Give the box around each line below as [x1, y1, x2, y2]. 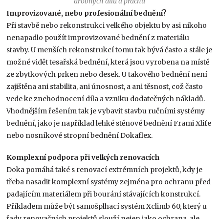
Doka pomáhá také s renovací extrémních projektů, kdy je [6, 165, 203, 174]
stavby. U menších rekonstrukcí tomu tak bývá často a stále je [6, 45, 213, 54]
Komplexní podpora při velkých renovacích [6, 153, 160, 162]
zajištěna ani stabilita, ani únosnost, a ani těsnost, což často [6, 82, 203, 91]
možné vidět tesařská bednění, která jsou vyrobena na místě [6, 57, 210, 66]
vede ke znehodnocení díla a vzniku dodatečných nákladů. [6, 94, 205, 103]
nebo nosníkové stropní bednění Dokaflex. [6, 131, 153, 140]
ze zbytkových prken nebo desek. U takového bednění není [6, 69, 208, 79]
